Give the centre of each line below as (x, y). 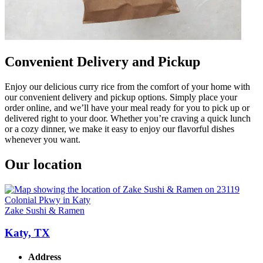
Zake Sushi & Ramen (45, 210)
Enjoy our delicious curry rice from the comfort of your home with (127, 86)
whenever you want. (43, 139)
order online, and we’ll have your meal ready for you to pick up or (127, 107)
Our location (43, 164)
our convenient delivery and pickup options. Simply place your (121, 97)
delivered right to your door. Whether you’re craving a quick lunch (128, 118)
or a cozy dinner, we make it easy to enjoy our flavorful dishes (119, 129)
